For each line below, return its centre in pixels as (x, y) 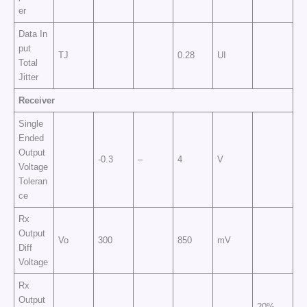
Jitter (29, 77)
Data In (33, 34)
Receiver (37, 100)
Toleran (33, 181)
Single (33, 123)
